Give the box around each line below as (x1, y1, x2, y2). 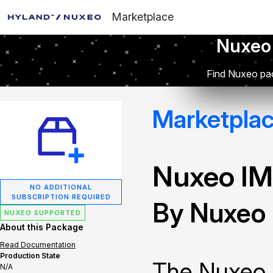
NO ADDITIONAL (30, 183, 92, 191)
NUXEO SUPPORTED (4, 208, 81, 217)
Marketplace (112, 10, 174, 23)
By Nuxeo (152, 197, 266, 229)
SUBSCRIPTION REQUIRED (11, 193, 111, 201)
